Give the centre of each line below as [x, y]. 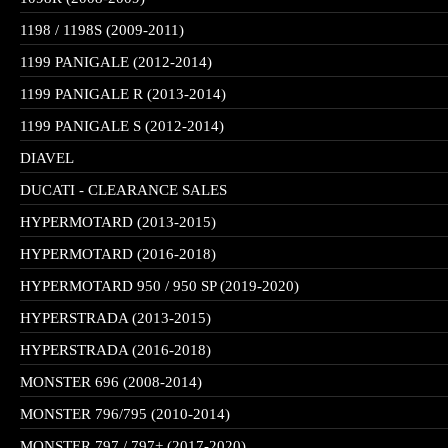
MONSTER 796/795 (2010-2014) [125, 414]
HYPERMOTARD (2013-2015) [118, 222]
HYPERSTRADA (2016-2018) [115, 350]
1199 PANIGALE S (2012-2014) [122, 126]
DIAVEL [47, 158]
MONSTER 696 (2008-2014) [111, 382]
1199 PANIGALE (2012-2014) [116, 62]
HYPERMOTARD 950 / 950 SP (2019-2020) [159, 286]
